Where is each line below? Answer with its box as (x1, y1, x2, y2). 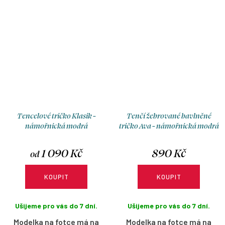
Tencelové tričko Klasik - (17, 110, 96, 121)
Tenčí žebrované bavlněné (126, 110, 211, 121)
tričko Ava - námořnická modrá (119, 121, 219, 131)
